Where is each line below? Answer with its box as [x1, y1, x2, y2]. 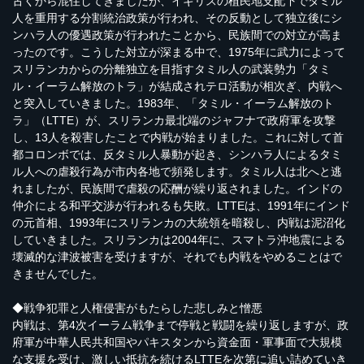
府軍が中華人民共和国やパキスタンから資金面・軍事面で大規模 [12, 335, 342, 349]
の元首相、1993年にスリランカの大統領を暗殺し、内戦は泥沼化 [12, 215, 345, 229]
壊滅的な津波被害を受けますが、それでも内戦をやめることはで [12, 249, 342, 263]
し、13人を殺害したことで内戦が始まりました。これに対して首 [12, 130, 344, 144]
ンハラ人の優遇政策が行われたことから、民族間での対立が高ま [12, 28, 342, 41]
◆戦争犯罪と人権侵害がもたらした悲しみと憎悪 [12, 301, 262, 314]
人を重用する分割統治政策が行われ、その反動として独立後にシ [12, 11, 342, 24]
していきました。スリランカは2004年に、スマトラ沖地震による [12, 232, 345, 246]
